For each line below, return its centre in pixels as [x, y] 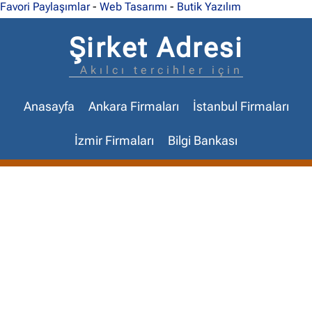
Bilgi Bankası [203, 141]
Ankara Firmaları [133, 107]
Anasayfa [49, 107]
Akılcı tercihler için [162, 70]
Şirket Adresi [156, 48]
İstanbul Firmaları [241, 107]
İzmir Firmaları [114, 141]
